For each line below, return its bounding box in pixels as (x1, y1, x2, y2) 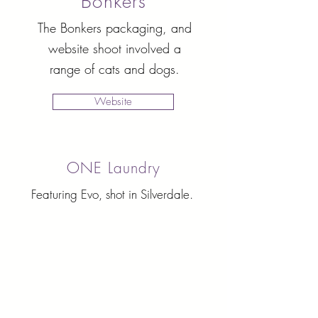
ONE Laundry (66, 158, 161, 177)
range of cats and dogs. (49, 60, 180, 77)
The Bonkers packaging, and (37, 19, 192, 36)
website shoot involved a (48, 40, 181, 57)
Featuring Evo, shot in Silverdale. (31, 186, 197, 202)
